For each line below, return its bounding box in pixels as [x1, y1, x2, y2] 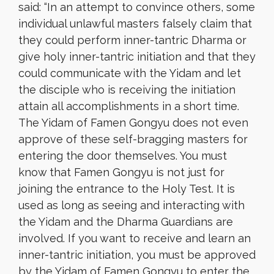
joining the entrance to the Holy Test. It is [18, 182, 235, 195]
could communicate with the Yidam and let [18, 67, 241, 80]
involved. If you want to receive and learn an [18, 232, 251, 245]
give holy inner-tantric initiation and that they [18, 50, 256, 63]
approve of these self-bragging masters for [18, 133, 248, 146]
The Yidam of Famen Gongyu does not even [18, 116, 248, 129]
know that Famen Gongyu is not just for [18, 166, 224, 179]
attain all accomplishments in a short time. [18, 100, 239, 113]
